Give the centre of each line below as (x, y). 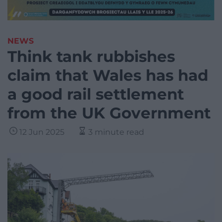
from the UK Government (109, 113)
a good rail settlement (96, 94)
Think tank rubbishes (91, 57)
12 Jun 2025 (42, 132)
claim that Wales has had (108, 76)
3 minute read (116, 132)
